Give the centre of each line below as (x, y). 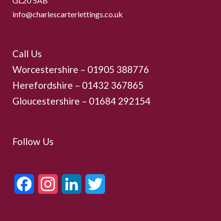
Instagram (73, 184)
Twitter (116, 184)
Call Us (27, 53)
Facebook (49, 184)
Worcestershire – (50, 69)
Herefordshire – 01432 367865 (78, 85)
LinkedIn (96, 184)
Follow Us (33, 141)
